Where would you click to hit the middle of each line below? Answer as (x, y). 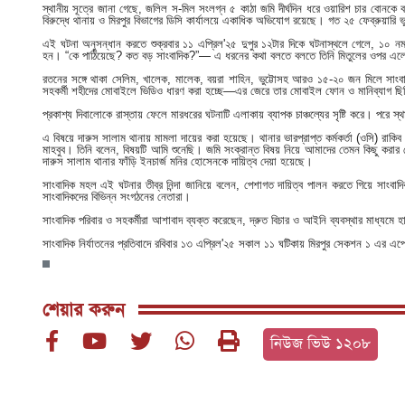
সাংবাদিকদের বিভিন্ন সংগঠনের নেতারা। (117, 196)
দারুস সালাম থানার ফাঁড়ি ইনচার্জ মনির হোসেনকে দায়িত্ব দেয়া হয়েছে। (178, 161)
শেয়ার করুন (84, 310)
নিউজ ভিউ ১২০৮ (320, 344)
